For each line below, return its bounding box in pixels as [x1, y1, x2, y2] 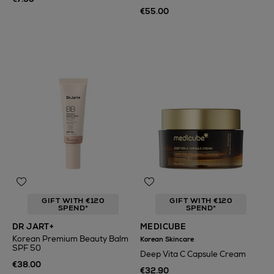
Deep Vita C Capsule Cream [140, 249, 246, 259]
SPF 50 [12, 243, 41, 253]
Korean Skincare [140, 235, 194, 243]
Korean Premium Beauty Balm [12, 234, 128, 244]
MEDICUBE [140, 221, 187, 232]
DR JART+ [12, 221, 54, 232]
